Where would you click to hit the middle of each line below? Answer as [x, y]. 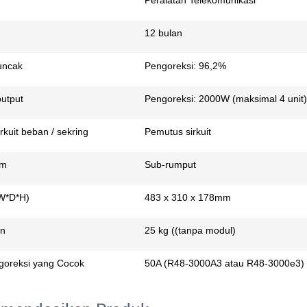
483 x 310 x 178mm [188, 197]
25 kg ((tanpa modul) [190, 230]
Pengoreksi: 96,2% [185, 66]
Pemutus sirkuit [178, 132]
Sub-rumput [170, 164]
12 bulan [163, 33]
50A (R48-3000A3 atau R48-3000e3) [224, 263]
